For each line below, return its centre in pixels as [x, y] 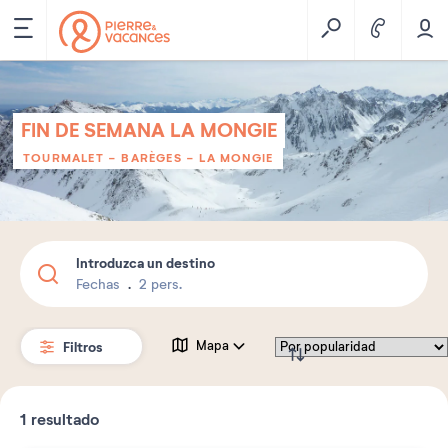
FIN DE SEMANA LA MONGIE [149, 130]
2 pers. [160, 284]
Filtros [84, 346]
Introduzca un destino [145, 263]
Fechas [101, 284]
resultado [63, 420]
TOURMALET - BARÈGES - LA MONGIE [148, 158]
